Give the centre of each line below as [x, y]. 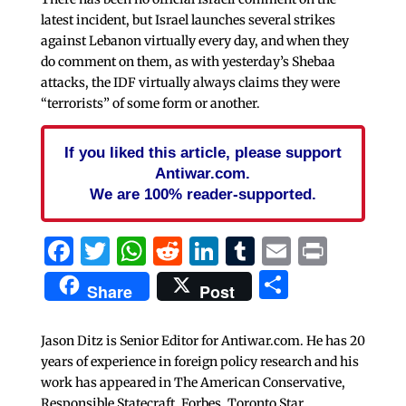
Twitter [161, 251]
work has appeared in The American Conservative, [193, 382]
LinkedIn [281, 251]
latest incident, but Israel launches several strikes [188, 19]
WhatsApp [219, 251]
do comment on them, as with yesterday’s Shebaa [188, 61]
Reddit [227, 251]
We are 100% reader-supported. [203, 193]
